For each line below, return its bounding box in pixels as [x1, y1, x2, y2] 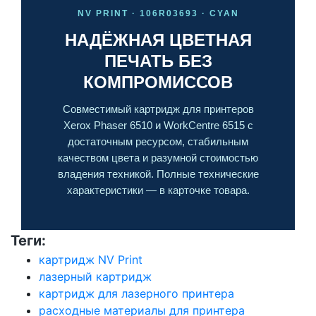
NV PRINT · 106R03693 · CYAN [77, 8, 239, 18]
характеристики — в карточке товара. [66, 184, 250, 196]
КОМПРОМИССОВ [83, 72, 233, 92]
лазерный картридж [39, 269, 152, 284]
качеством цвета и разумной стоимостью [58, 152, 258, 164]
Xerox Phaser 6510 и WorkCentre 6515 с [63, 119, 253, 131]
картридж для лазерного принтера [39, 286, 234, 300]
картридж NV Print [39, 252, 142, 267]
